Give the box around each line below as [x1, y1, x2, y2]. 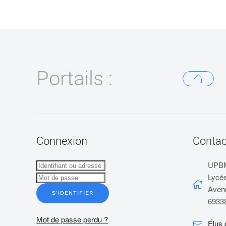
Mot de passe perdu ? [36, 213, 108, 224]
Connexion [36, 134, 87, 147]
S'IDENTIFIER [52, 189, 93, 196]
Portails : [36, 66, 112, 90]
